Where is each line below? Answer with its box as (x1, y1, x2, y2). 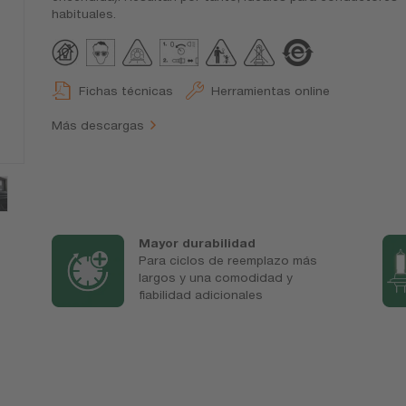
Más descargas (51, 117, 144, 132)
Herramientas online (210, 83, 330, 99)
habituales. (51, 6, 116, 22)
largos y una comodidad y (139, 269, 294, 285)
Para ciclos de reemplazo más (139, 252, 318, 267)
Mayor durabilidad (139, 235, 256, 250)
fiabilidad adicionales (139, 286, 264, 302)
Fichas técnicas (78, 83, 173, 99)
